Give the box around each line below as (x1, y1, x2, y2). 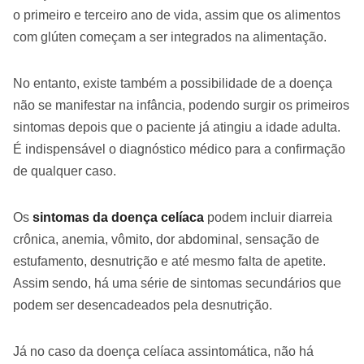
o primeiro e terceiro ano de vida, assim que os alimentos (13, 8, 340, 23)
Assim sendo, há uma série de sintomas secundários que (13, 276, 341, 291)
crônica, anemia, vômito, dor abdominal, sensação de (13, 232, 319, 247)
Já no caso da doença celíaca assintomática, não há (13, 344, 314, 359)
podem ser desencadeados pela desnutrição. (13, 298, 272, 313)
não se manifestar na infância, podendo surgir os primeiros (13, 98, 349, 113)
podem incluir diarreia (207, 210, 332, 225)
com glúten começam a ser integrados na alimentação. (13, 30, 327, 45)
